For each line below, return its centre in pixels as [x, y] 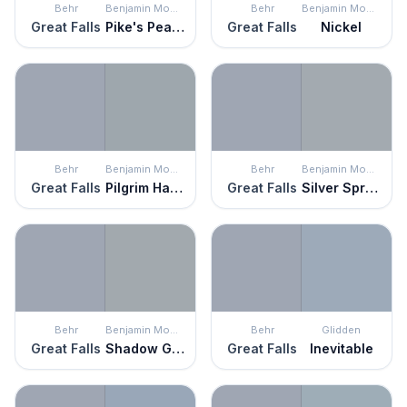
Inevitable [341, 348]
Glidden [341, 330]
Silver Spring [372, 188]
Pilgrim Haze [176, 188]
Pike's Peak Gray [178, 27]
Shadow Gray [178, 348]
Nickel [341, 27]
